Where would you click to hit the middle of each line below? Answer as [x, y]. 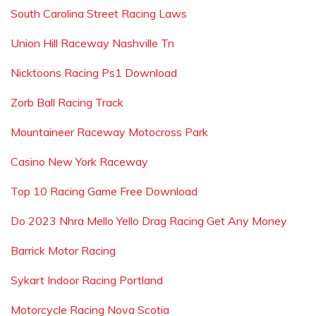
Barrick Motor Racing [63, 250]
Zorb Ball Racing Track [67, 102]
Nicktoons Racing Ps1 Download [94, 73]
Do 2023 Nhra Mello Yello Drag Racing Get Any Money [149, 221]
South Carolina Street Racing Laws [99, 13]
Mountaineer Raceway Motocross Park [109, 132]
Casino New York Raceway [79, 162]
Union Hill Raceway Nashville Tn [92, 43]
